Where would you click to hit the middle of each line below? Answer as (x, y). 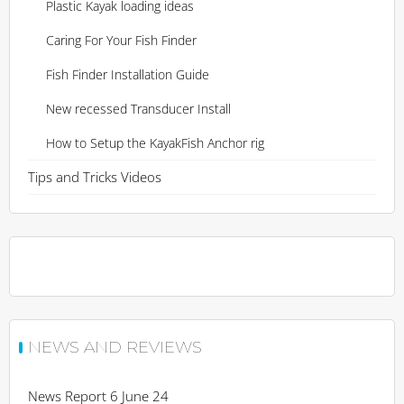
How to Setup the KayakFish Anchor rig (155, 143)
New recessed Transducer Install (138, 109)
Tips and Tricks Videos (95, 177)
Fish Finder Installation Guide (128, 74)
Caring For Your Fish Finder (121, 40)
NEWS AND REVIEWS (115, 347)
